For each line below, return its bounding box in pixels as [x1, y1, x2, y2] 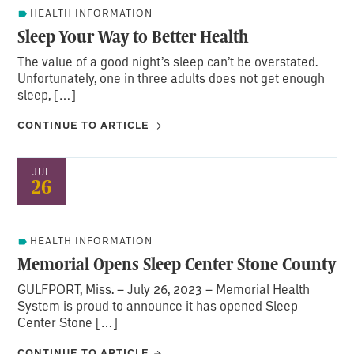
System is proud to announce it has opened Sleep [17, 297, 299, 314]
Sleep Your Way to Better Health [17, 23, 250, 49]
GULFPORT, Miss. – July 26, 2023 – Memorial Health [17, 281, 311, 298]
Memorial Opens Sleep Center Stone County [17, 251, 337, 277]
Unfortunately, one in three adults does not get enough [17, 69, 326, 86]
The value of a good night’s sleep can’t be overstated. [17, 52, 318, 70]
